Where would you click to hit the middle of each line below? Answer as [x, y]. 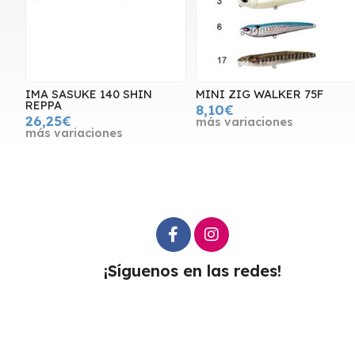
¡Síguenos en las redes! [192, 270]
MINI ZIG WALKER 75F [260, 95]
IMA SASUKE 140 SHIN [89, 95]
